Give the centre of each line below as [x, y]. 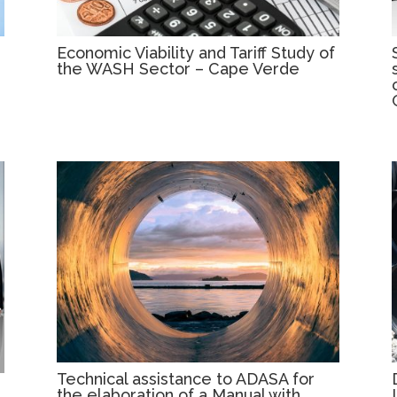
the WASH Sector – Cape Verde [179, 69]
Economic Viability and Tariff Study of [196, 53]
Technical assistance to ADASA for [186, 378]
